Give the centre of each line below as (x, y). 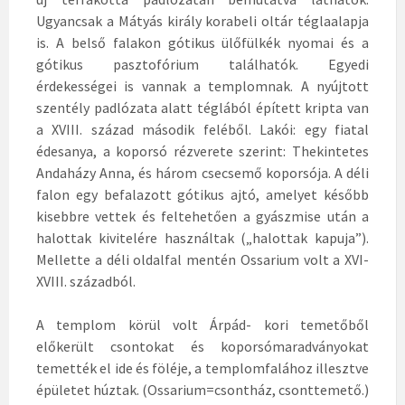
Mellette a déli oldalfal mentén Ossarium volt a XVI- (202, 259)
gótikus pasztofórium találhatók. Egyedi (202, 64)
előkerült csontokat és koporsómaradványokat (202, 346)
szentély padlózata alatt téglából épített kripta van (202, 107)
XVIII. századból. (86, 281)
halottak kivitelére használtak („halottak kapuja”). (202, 237)
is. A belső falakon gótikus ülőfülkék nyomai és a (202, 42)
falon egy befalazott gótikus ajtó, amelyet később (202, 194)
